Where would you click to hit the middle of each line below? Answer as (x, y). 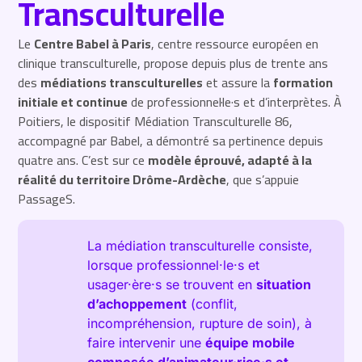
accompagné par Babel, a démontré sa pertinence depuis (171, 140)
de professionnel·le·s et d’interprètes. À (235, 101)
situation (284, 285)
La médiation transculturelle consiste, (200, 246)
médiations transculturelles (122, 82)
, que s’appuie (263, 179)
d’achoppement (137, 304)
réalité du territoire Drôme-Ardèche (122, 179)
